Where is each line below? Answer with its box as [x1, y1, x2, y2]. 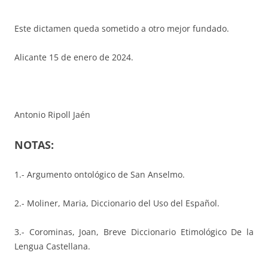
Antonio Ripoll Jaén [14, 108, 90, 120]
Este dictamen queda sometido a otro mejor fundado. [14, 22, 229, 34]
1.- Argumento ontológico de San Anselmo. [14, 168, 185, 180]
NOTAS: [14, 137, 54, 152]
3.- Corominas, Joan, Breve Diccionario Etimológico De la [14, 226, 254, 237]
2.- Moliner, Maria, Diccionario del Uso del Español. [14, 197, 220, 209]
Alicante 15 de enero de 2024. [14, 51, 133, 63]
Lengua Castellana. [14, 240, 90, 252]
